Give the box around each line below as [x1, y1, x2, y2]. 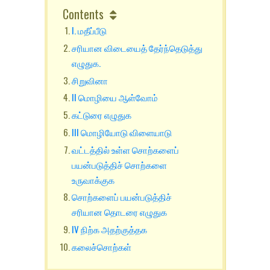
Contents [63, 5, 104, 23]
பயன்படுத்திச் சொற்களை [72, 157, 168, 171]
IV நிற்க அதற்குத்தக [72, 222, 149, 236]
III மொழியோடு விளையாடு [72, 125, 181, 139]
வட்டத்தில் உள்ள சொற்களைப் [72, 142, 180, 156]
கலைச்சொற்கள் [72, 239, 134, 253]
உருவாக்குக [72, 172, 128, 186]
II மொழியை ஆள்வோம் [72, 90, 159, 104]
